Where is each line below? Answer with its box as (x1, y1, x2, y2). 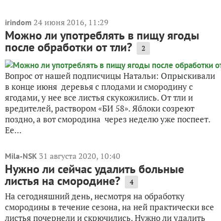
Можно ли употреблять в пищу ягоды (5, 27, 199, 43)
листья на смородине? (5, 173, 120, 188)
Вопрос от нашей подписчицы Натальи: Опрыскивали (5, 70, 215, 81)
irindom (5, 17, 32, 27)
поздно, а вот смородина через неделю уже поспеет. (5, 113, 210, 125)
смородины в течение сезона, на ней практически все (5, 201, 214, 213)
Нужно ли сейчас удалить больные (5, 161, 184, 177)
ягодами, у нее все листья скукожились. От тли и (5, 91, 193, 103)
